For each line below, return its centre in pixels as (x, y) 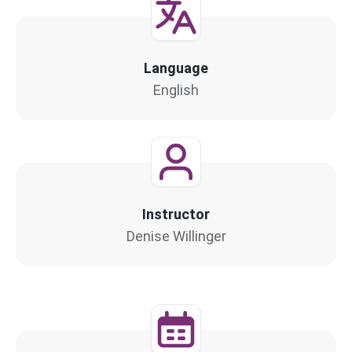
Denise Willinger (176, 236)
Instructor (176, 214)
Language (176, 68)
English (176, 90)
